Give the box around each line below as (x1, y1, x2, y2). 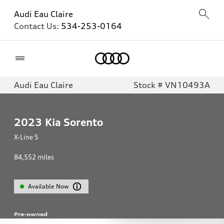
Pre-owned (14, 211, 47, 217)
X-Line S (14, 133, 38, 141)
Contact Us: (14, 21, 61, 31)
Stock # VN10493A (133, 80, 210, 90)
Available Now (28, 182, 69, 190)
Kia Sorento (45, 115, 103, 128)
